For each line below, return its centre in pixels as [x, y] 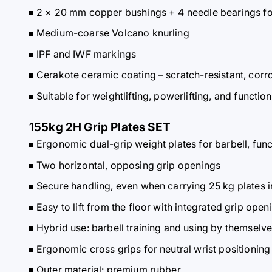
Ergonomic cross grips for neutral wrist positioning [154, 249]
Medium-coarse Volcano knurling [113, 33]
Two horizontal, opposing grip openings [129, 165]
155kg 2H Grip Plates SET [101, 127]
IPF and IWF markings [87, 54]
